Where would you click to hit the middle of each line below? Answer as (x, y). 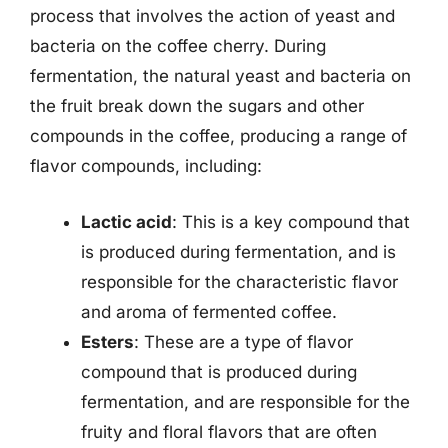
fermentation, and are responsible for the (245, 401)
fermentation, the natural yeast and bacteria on (220, 76)
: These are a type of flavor (243, 341)
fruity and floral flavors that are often (229, 431)
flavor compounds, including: (146, 166)
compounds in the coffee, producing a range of (218, 136)
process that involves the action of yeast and (212, 16)
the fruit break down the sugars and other (197, 106)
